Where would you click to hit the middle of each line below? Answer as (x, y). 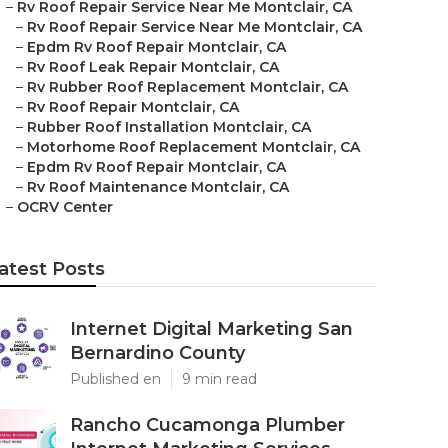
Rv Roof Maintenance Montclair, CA (158, 187)
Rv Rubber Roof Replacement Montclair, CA (187, 87)
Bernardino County (157, 353)
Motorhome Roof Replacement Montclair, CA (193, 147)
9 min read (219, 379)
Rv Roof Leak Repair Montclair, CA (153, 67)
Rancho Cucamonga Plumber (207, 425)
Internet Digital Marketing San (211, 329)
